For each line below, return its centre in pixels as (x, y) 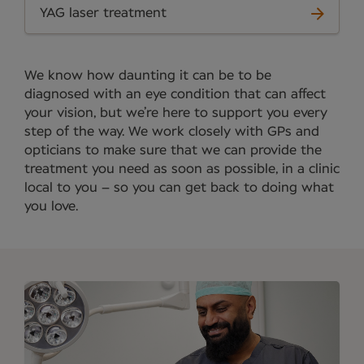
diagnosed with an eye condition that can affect (175, 94)
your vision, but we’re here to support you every (176, 113)
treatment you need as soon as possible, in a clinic (182, 169)
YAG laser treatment (103, 13)
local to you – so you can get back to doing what (179, 188)
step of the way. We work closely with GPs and (172, 132)
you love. (51, 206)
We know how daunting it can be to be (148, 76)
